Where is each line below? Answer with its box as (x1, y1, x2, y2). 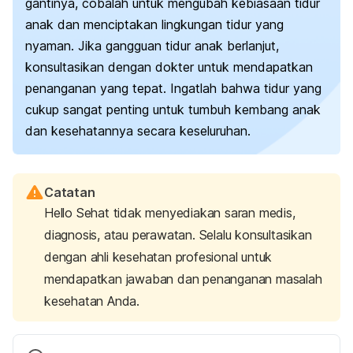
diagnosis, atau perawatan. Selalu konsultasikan (44, 227, 312, 243)
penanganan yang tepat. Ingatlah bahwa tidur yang (25, 80, 321, 97)
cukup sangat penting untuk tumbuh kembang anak (25, 102, 321, 118)
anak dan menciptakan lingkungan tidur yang (25, 17, 284, 33)
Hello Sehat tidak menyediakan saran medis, (44, 205, 295, 221)
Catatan (44, 184, 95, 201)
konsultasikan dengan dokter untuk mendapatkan (25, 59, 313, 76)
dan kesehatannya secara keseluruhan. (25, 123, 251, 139)
